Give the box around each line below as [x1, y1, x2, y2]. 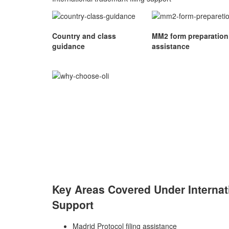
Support [52, 196, 94, 212]
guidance [52, 40, 85, 51]
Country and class [52, 30, 116, 41]
